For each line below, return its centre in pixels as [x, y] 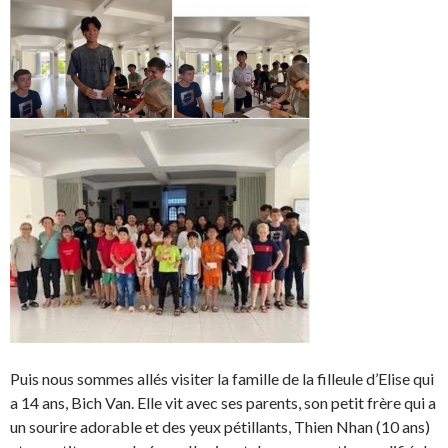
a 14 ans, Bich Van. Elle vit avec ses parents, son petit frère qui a [223, 402]
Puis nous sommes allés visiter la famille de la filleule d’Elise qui [222, 378]
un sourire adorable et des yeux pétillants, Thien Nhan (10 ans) [220, 426]
